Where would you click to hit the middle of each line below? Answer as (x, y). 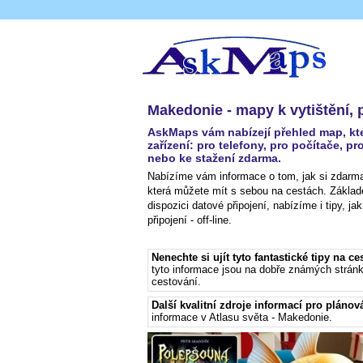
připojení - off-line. (190, 220)
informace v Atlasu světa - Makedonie (240, 317)
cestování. (176, 282)
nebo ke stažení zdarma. (214, 158)
